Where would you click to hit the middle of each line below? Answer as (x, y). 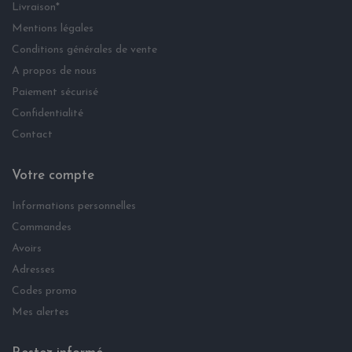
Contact (32, 135)
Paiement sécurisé (55, 93)
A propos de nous (54, 71)
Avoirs (27, 249)
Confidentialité (48, 114)
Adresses (33, 270)
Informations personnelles (74, 207)
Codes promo (44, 291)
